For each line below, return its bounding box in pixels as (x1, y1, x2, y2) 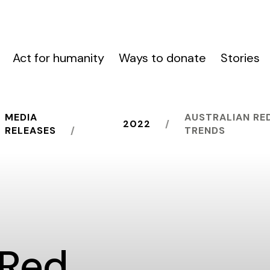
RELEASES (4, 124, 56, 137)
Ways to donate (119, 50, 207, 66)
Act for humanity (13, 50, 105, 66)
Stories (221, 50, 260, 66)
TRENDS (184, 124, 226, 137)
